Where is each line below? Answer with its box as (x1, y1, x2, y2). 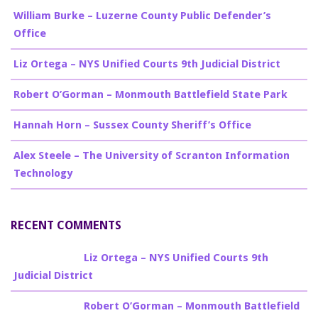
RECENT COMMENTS (11, 218, 121, 232)
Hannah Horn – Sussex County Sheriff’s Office (13, 119, 251, 131)
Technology (13, 167, 72, 180)
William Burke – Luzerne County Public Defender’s (13, 9, 271, 22)
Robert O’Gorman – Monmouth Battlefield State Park (13, 88, 287, 101)
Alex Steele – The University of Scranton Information (13, 149, 290, 162)
